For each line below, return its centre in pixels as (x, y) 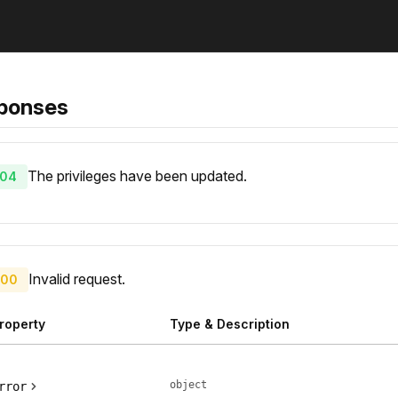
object (188, 385)
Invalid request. (77, 279)
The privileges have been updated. (137, 176)
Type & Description (229, 324)
